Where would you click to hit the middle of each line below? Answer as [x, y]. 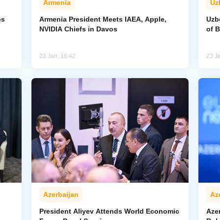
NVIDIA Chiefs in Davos [78, 29]
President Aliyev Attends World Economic [109, 211]
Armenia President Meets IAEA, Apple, [103, 19]
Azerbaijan [61, 195]
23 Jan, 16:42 [57, 56]
